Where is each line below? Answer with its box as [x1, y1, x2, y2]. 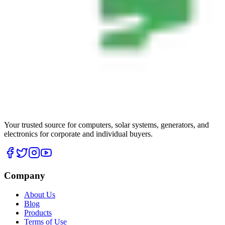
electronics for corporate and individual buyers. [4, 129, 153, 138]
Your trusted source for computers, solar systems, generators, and [4, 120, 209, 129]
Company [4, 170, 45, 181]
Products [24, 208, 52, 217]
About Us [24, 190, 55, 199]
